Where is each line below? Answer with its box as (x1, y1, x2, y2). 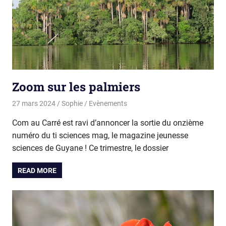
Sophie (61, 99, 83, 108)
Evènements (88, 99, 127, 108)
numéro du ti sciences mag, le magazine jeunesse (12, 131, 188, 141)
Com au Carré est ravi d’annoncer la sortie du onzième (12, 118, 203, 128)
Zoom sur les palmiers (12, 78, 140, 95)
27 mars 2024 (12, 99, 55, 108)
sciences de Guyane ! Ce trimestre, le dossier (12, 143, 168, 153)
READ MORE (18, 166, 57, 175)
